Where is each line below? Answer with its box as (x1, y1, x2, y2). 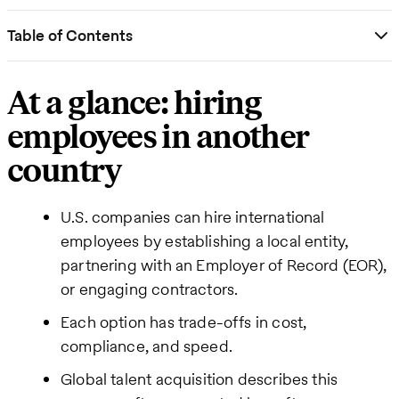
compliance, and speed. (61, 334, 232, 357)
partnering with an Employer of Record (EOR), (61, 253, 387, 276)
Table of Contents (7, 24, 133, 47)
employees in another (7, 117, 309, 158)
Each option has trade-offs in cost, (61, 310, 307, 333)
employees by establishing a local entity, (61, 229, 349, 252)
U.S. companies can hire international (61, 205, 325, 228)
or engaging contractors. (61, 277, 239, 300)
